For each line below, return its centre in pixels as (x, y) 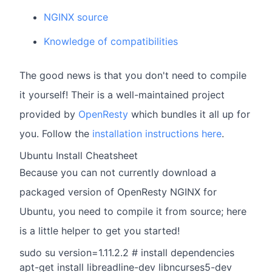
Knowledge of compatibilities (111, 41)
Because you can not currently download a (118, 172)
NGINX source (76, 17)
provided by (49, 114)
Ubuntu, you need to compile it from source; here (133, 211)
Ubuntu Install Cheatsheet (79, 155)
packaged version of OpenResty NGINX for (118, 192)
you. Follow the (56, 134)
